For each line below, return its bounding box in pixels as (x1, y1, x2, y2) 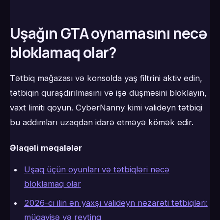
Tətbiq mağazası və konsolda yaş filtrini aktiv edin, (10, 73, 202, 83)
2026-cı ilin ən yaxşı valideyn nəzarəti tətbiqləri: (24, 197, 208, 208)
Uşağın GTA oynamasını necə (10, 23, 207, 44)
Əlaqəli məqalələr (10, 142, 82, 153)
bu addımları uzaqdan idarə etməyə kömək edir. (10, 117, 193, 127)
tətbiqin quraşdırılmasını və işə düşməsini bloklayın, (10, 87, 207, 98)
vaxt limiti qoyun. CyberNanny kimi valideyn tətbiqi (10, 102, 202, 112)
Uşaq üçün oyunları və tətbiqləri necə (24, 164, 169, 174)
